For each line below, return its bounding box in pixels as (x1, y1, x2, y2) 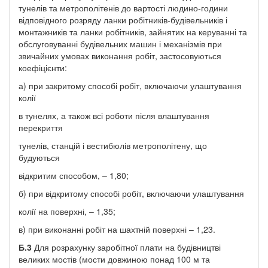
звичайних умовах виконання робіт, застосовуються (19, 49, 221, 62)
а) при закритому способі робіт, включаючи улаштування (19, 79, 242, 92)
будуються (19, 151, 60, 163)
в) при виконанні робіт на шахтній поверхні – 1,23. (19, 223, 215, 235)
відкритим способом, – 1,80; (19, 169, 129, 181)
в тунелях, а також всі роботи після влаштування (19, 109, 209, 121)
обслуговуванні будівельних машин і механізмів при (19, 37, 222, 50)
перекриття (19, 121, 63, 133)
